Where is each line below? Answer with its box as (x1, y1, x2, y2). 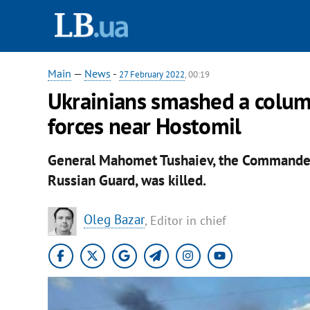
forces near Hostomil (47, 111, 241, 140)
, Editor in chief (144, 212, 226, 228)
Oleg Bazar (83, 211, 145, 228)
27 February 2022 (118, 69, 185, 80)
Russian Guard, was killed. (47, 170, 206, 190)
